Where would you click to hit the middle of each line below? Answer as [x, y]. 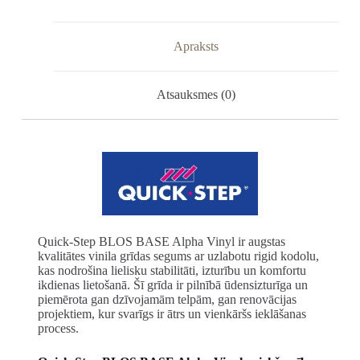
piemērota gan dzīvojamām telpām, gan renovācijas [167, 300]
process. [58, 329]
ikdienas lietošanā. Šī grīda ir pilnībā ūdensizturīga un [172, 285]
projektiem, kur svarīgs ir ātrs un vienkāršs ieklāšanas [172, 314]
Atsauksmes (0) [196, 95]
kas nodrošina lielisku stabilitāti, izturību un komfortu [172, 271]
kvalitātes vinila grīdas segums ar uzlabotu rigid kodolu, [178, 256]
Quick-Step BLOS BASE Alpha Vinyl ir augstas [161, 242]
